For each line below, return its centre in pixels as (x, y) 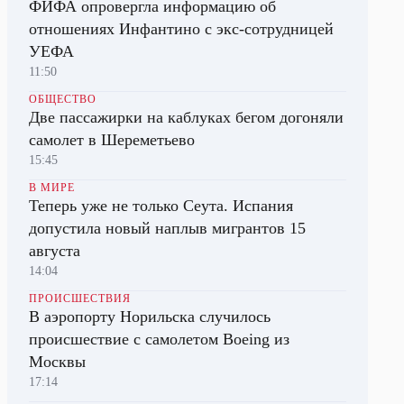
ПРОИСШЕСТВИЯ (80, 298)
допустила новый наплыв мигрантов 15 (167, 228)
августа (55, 251)
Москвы (57, 362)
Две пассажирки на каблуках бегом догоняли (186, 117)
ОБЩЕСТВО (63, 99)
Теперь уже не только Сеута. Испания (161, 206)
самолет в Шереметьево (112, 140)
